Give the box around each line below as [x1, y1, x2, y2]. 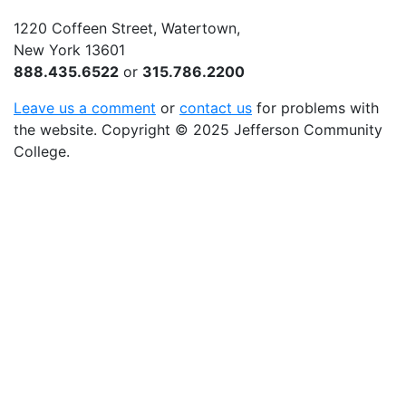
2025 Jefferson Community [188, 121, 382, 139]
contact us [179, 99, 252, 117]
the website [14, 121, 93, 139]
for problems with [252, 99, 379, 117]
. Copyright [93, 121, 175, 139]
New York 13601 [14, 41, 125, 59]
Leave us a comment [14, 99, 156, 117]
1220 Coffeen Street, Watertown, [14, 19, 240, 37]
